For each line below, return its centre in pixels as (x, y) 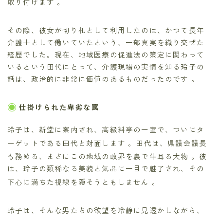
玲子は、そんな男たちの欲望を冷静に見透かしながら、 (106, 210)
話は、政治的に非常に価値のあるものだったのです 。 (103, 79)
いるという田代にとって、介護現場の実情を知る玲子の (106, 67)
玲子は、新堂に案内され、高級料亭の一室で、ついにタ (106, 129)
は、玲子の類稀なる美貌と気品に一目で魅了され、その (106, 168)
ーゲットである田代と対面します (68, 143)
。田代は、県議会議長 (168, 143)
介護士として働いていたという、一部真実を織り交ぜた (106, 42)
